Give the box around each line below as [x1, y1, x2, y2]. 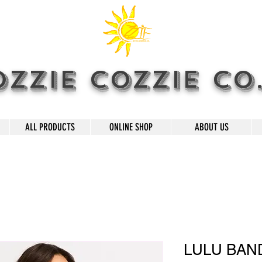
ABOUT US [194, 121, 229, 133]
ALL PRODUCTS [25, 121, 75, 133]
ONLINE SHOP [109, 121, 153, 133]
